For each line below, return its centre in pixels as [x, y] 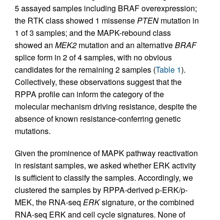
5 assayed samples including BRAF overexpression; [106, 8]
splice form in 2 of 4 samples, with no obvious [93, 57]
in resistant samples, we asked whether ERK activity [105, 165]
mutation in [179, 21]
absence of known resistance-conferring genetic [98, 119]
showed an [35, 45]
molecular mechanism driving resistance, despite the [106, 107]
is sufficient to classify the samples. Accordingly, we [104, 178]
